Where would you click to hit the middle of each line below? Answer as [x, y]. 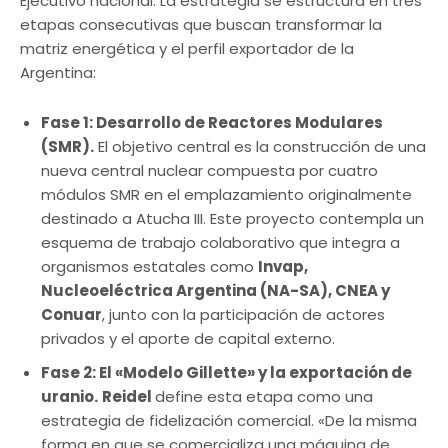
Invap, [283, 267]
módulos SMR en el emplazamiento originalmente [226, 195]
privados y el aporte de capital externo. [188, 339]
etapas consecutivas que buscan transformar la [201, 25]
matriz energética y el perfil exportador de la [187, 49]
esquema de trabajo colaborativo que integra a [220, 243]
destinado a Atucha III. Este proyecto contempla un [232, 219]
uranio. [69, 397]
